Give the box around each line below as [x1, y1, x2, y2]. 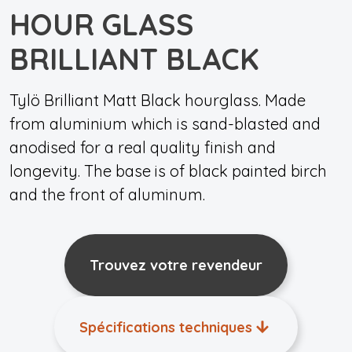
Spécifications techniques [79, 318, 252, 336]
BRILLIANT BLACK [9, 41, 259, 77]
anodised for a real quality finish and [9, 137, 276, 157]
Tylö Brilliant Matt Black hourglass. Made [9, 90, 306, 110]
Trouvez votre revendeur [90, 256, 262, 274]
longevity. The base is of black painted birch [9, 161, 327, 181]
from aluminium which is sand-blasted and [9, 114, 321, 134]
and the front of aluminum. [9, 185, 205, 204]
